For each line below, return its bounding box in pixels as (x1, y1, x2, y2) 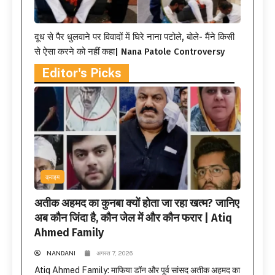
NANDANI (47, 249, 76, 257)
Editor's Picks (42, 65, 122, 80)
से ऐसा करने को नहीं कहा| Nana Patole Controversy (34, 45, 225, 57)
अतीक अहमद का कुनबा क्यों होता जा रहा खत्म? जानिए (34, 196, 239, 210)
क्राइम (45, 172, 60, 180)
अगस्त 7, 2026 (96, 249, 133, 257)
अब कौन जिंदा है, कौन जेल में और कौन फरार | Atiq (34, 211, 232, 225)
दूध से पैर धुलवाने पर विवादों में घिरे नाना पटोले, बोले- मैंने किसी (34, 31, 234, 42)
